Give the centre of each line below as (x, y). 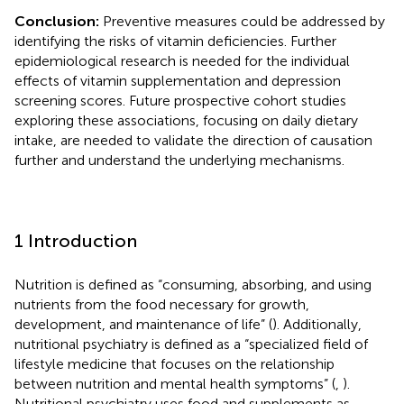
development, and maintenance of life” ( (143, 324)
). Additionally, (317, 324)
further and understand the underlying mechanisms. (179, 160)
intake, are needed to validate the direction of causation (193, 140)
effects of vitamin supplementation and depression (178, 80)
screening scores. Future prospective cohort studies (180, 100)
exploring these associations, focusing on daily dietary (186, 120)
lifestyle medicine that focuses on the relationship (174, 363)
